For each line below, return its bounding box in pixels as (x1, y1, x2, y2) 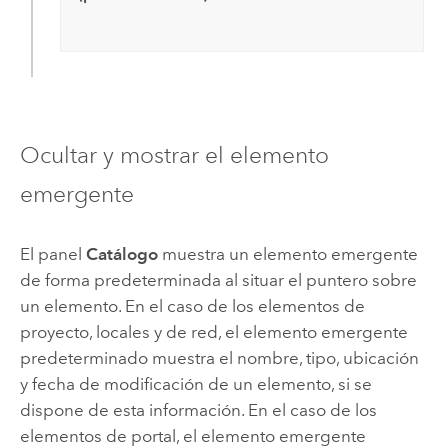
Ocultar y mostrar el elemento (19, 141, 329, 170)
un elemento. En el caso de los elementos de (19, 295, 365, 316)
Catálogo (85, 243, 158, 264)
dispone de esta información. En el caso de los (19, 399, 377, 420)
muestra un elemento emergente (157, 243, 418, 264)
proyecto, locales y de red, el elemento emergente (19, 321, 408, 342)
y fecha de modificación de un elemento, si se (19, 373, 372, 394)
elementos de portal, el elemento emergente (19, 425, 366, 446)
